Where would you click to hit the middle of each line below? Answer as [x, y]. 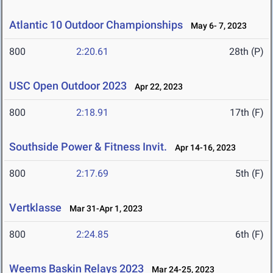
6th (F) [250, 235]
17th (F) [247, 113]
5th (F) [250, 174]
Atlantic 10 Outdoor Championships [96, 25]
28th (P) [246, 52]
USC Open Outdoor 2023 [68, 86]
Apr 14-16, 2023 [203, 148]
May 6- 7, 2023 [216, 26]
